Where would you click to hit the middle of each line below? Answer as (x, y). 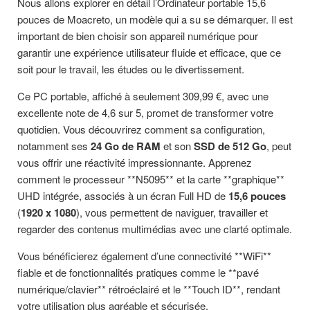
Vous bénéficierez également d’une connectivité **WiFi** (144, 256)
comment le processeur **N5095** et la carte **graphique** (151, 179)
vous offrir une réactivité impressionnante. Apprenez (135, 162)
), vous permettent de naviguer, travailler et (172, 212)
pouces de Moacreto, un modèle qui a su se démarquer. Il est (155, 19)
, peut (279, 146)
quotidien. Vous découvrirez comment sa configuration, (141, 129)
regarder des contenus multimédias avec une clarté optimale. (155, 229)
